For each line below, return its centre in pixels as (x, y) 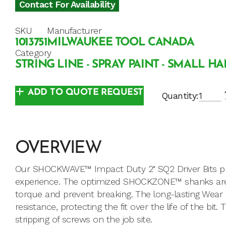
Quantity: (180, 96)
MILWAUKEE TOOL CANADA (121, 43)
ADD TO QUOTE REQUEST (86, 93)
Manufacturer (74, 31)
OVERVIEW (58, 149)
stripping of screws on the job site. (84, 219)
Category (33, 53)
